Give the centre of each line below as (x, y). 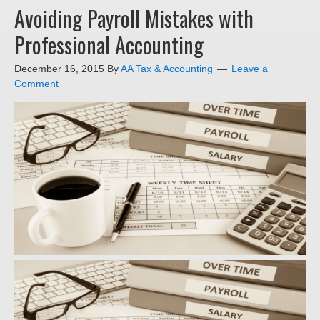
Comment (36, 84)
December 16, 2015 (59, 69)
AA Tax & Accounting (167, 69)
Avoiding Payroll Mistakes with (134, 19)
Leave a (250, 69)
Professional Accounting (109, 45)
